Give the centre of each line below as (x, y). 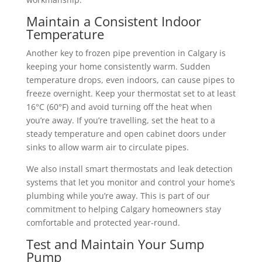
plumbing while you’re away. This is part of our (118, 195)
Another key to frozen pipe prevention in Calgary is (126, 53)
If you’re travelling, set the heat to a (146, 120)
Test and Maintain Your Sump (115, 244)
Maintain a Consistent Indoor (113, 21)
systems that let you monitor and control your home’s (130, 182)
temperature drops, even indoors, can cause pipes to (130, 80)
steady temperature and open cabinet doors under (126, 133)
